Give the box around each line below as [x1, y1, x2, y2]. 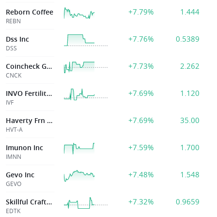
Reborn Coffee [6, 7, 53, 16]
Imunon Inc [6, 143, 43, 152]
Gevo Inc [6, 170, 34, 179]
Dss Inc [6, 34, 29, 44]
